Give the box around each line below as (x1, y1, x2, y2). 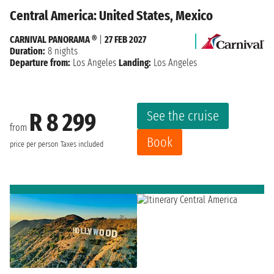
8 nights (45, 45, 78, 57)
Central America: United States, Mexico (10, 7, 213, 24)
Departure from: (10, 56, 70, 68)
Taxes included (61, 139, 103, 150)
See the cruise (147, 107, 219, 124)
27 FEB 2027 (105, 33, 146, 45)
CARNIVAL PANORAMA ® (10, 33, 97, 45)
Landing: (119, 56, 151, 68)
